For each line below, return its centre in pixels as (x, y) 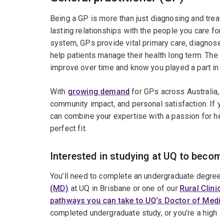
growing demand (99, 92)
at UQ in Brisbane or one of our (124, 189)
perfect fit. (69, 129)
